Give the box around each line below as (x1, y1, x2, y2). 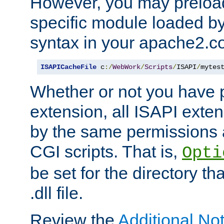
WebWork (112, 62, 140, 71)
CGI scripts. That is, (30, 141, 182, 161)
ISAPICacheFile (40, 62, 96, 71)
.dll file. (30, 183, 83, 202)
